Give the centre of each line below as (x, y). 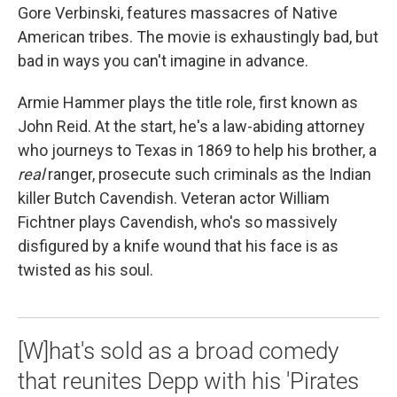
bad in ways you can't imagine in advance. (163, 61)
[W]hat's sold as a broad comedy (178, 351)
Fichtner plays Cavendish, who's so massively (178, 222)
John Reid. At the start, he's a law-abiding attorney (191, 127)
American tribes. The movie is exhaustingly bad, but (198, 37)
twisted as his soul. (86, 270)
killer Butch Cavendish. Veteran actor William (174, 198)
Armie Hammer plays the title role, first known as (188, 103)
